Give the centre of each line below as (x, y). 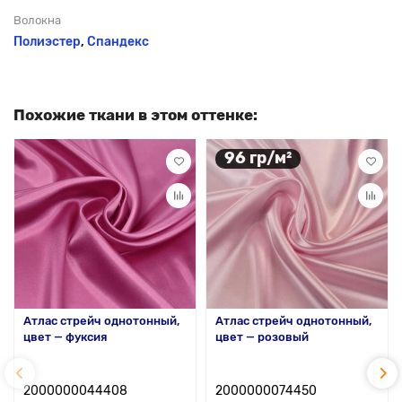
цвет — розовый (262, 336)
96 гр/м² (258, 158)
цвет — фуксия (65, 336)
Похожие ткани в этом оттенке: (135, 114)
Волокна (37, 20)
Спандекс (118, 41)
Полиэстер (47, 41)
